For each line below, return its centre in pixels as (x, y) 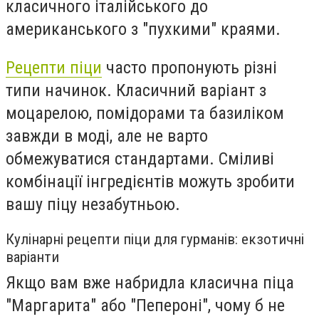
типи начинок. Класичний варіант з (136, 90)
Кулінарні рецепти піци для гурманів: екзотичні (155, 240)
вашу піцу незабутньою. (93, 204)
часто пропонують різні (189, 67)
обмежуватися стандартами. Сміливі (140, 158)
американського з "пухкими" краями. (143, 29)
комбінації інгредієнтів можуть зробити (150, 181)
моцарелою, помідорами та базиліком (145, 113)
